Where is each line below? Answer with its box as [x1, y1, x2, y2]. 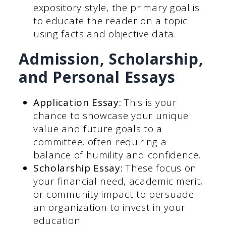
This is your [121, 95, 177, 109]
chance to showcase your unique [33, 108, 189, 122]
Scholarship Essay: [33, 161, 123, 175]
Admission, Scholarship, [19, 48, 204, 69]
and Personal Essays [19, 66, 176, 87]
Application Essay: [33, 95, 122, 109]
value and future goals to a [33, 122, 162, 135]
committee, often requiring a [33, 135, 167, 148]
